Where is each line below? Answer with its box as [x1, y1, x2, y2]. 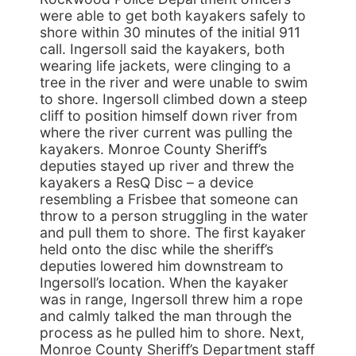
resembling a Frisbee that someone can [40, 191, 298, 207]
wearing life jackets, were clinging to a [40, 57, 291, 74]
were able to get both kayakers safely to [40, 7, 306, 24]
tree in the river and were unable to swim [40, 74, 308, 91]
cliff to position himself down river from [40, 107, 297, 124]
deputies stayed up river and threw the [40, 157, 294, 174]
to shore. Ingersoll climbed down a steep [40, 91, 308, 107]
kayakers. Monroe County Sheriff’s [40, 141, 267, 157]
